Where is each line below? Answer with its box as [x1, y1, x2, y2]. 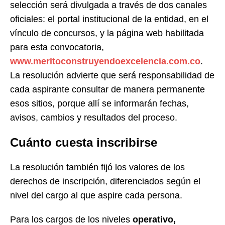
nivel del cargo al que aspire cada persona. [10, 190, 182, 200]
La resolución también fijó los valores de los [10, 162, 185, 172]
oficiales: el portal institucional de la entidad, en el [10, 14, 208, 24]
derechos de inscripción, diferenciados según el [10, 176, 200, 186]
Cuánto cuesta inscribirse [10, 135, 157, 149]
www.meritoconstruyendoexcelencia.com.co [10, 56, 200, 66]
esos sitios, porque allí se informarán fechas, [10, 98, 189, 108]
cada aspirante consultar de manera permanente [10, 84, 205, 94]
